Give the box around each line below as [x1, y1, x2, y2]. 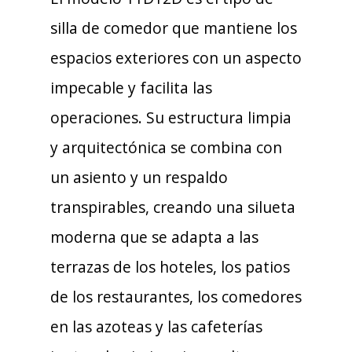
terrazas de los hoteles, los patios [50, 256, 290, 277]
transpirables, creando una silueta [50, 196, 295, 218]
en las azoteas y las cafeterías [50, 316, 262, 337]
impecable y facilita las [50, 77, 212, 98]
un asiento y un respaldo [50, 167, 228, 188]
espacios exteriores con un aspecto [50, 47, 302, 68]
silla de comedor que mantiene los [50, 17, 297, 38]
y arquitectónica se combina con [50, 137, 282, 158]
